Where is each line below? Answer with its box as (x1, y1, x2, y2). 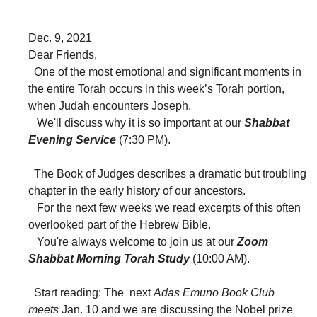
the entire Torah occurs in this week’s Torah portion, (28, 83, 284, 96)
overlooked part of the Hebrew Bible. (28, 219, 211, 231)
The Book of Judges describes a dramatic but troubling (28, 168, 306, 180)
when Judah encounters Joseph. (28, 100, 191, 113)
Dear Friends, (28, 49, 97, 62)
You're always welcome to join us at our (28, 236, 237, 248)
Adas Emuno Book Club (154, 287, 275, 299)
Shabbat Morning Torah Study (28, 253, 192, 265)
